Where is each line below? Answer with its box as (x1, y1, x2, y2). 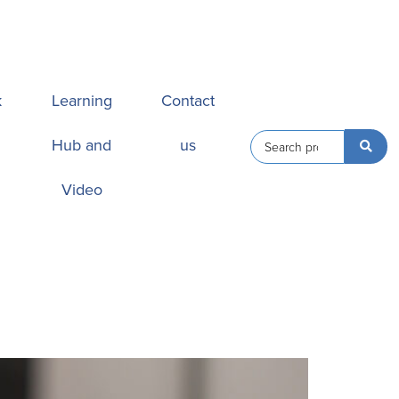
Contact (161, 89, 216, 112)
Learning (51, 89, 112, 112)
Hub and (52, 134, 112, 157)
